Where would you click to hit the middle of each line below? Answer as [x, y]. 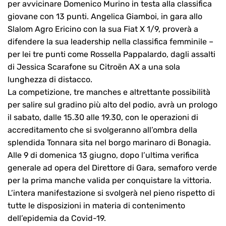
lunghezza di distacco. [50, 80]
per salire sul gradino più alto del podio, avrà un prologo [112, 105]
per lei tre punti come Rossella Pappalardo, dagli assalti [111, 54]
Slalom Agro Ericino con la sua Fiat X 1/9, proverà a [103, 29]
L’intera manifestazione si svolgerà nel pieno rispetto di [111, 193]
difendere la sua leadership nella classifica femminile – [110, 42]
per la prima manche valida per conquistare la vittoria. [109, 181]
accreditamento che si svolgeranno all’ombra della [102, 130]
